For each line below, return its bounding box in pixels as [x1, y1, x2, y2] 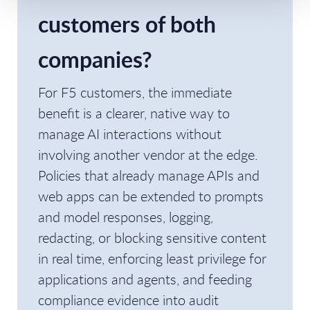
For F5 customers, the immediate [38, 83, 232, 102]
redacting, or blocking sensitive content [38, 228, 266, 247]
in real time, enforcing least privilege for [38, 249, 266, 268]
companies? [38, 44, 152, 75]
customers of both [38, 8, 216, 39]
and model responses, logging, [38, 208, 213, 226]
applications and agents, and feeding [38, 270, 252, 289]
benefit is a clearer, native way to [38, 104, 230, 122]
